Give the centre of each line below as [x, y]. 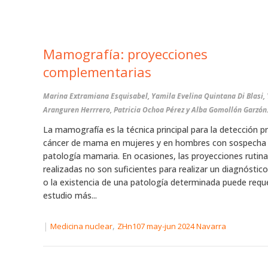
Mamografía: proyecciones [125, 54]
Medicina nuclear [81, 226]
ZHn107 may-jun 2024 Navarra [172, 226]
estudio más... [70, 195]
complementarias [97, 72]
